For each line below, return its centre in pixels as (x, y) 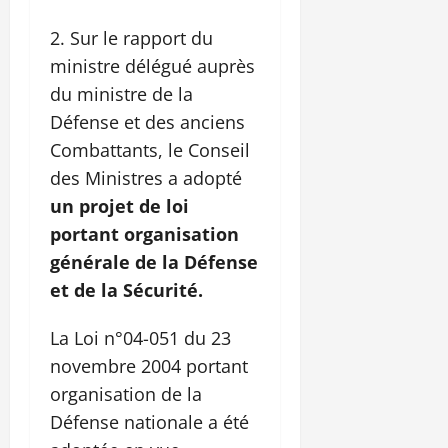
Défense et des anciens (147, 122)
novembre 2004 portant (149, 366)
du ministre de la (121, 94)
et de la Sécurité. (126, 290)
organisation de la (126, 394)
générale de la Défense (154, 262)
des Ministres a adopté (146, 178)
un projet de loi (119, 206)
